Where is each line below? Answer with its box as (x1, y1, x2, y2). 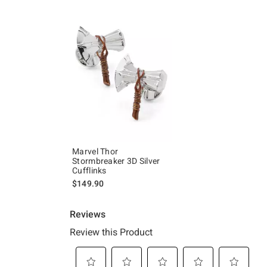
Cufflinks (72, 166, 107, 176)
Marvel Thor (72, 147, 119, 157)
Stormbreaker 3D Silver (72, 156, 160, 166)
